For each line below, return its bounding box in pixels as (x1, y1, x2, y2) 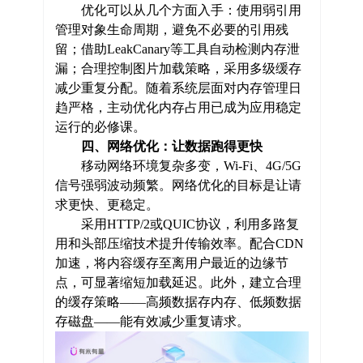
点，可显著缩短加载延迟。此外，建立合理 (54, 275, 301, 289)
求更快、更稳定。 (54, 197, 159, 211)
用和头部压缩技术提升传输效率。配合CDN (54, 236, 304, 250)
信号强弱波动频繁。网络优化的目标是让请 (54, 177, 301, 192)
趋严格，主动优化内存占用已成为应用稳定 (54, 100, 301, 114)
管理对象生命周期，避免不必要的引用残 (54, 22, 288, 36)
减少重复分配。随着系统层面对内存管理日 (54, 80, 301, 95)
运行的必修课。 (54, 119, 146, 134)
